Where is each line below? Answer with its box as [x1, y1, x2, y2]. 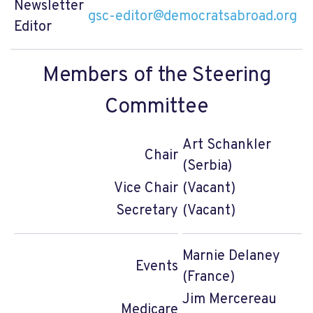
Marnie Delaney [182, 247, 280, 265]
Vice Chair [114, 180, 178, 198]
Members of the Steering [42, 63, 271, 89]
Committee [105, 94, 208, 120]
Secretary [116, 202, 178, 220]
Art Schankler [182, 136, 271, 154]
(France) [182, 268, 235, 286]
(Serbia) [182, 157, 232, 175]
